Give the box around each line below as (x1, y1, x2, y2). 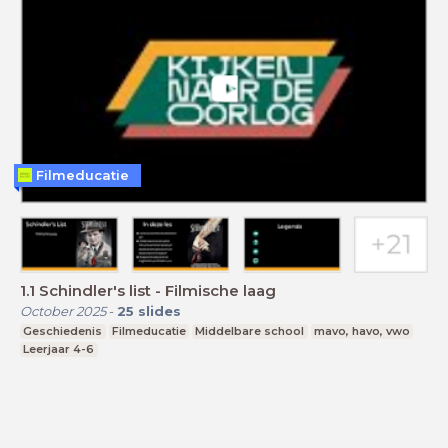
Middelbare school (195, 324, 305, 339)
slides (138, 303, 181, 320)
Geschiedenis (23, 324, 103, 339)
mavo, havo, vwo (314, 324, 411, 339)
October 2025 (20, 303, 106, 320)
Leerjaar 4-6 (23, 342, 95, 357)
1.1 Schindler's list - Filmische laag (20, 281, 276, 301)
